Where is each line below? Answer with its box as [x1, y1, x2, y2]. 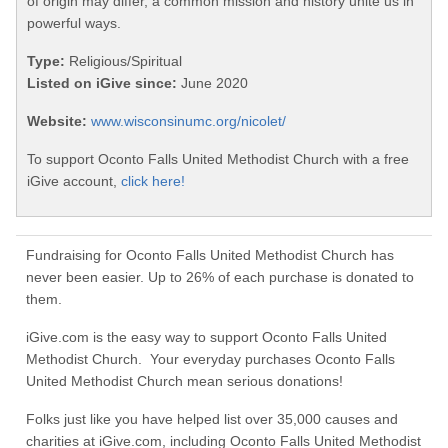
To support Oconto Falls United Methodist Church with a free [27, 151, 409, 168]
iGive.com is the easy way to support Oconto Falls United [26, 329, 387, 346]
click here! [121, 173, 185, 190]
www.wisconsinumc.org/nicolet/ [91, 113, 286, 130]
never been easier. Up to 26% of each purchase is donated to [26, 269, 414, 286]
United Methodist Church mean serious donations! [26, 373, 343, 390]
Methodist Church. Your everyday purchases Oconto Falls [26, 351, 395, 368]
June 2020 [177, 75, 248, 92]
